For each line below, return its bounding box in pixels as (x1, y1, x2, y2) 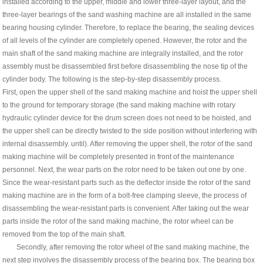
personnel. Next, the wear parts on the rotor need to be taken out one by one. (2, 165, 247, 174)
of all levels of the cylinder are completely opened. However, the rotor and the (2, 36, 248, 45)
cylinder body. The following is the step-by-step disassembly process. (2, 75, 222, 83)
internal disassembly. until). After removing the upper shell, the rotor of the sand (2, 139, 253, 148)
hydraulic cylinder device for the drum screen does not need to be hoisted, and (2, 113, 252, 122)
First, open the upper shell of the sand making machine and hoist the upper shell (2, 87, 258, 96)
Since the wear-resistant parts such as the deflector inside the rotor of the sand (2, 178, 251, 187)
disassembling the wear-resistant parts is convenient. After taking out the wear (2, 204, 249, 213)
